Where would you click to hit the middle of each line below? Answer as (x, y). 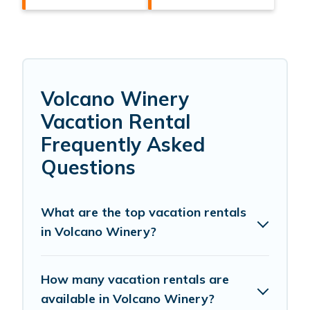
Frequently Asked (123, 145)
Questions (88, 167)
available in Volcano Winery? (128, 299)
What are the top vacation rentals (144, 212)
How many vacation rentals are (135, 280)
